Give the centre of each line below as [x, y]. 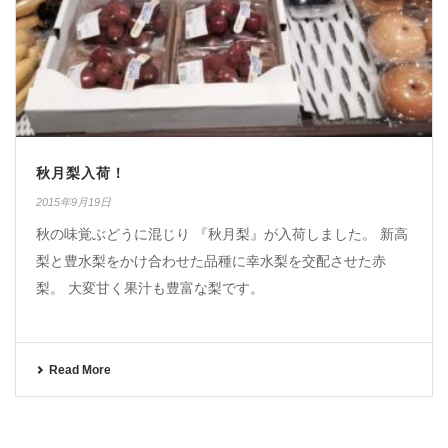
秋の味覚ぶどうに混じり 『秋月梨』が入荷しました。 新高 [222, 233]
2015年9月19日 [73, 201]
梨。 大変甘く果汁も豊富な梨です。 [150, 287]
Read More [80, 369]
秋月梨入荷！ [81, 172]
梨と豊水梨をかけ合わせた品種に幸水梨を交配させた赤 [211, 260]
